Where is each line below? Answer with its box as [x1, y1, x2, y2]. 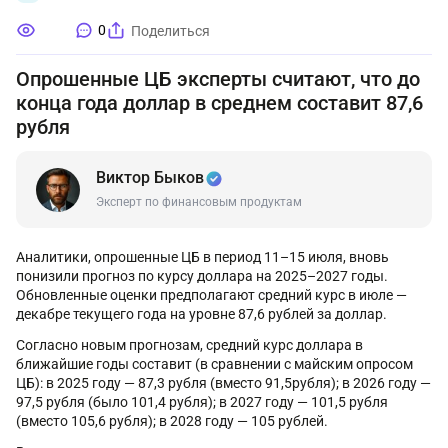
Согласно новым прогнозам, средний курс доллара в [16, 337, 363, 353]
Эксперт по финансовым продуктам [96, 195, 302, 209]
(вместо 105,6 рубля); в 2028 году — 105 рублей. [16, 413, 328, 429]
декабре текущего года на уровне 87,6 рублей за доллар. [16, 306, 387, 322]
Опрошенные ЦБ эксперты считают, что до [16, 67, 420, 91]
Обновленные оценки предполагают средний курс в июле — [16, 287, 407, 303]
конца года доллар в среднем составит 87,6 [16, 91, 423, 115]
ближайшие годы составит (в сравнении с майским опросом [16, 356, 413, 372]
